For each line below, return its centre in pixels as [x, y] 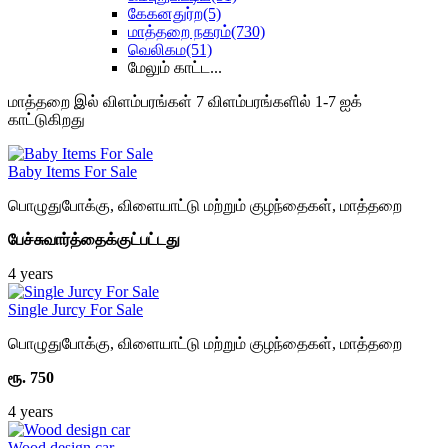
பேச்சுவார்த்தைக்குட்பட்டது [94, 239]
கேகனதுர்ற [165, 13]
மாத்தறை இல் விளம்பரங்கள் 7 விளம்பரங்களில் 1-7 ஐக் [185, 101]
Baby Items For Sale [72, 171]
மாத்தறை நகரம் [179, 31]
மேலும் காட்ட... [175, 67]
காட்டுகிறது [46, 119]
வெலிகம [157, 49]
